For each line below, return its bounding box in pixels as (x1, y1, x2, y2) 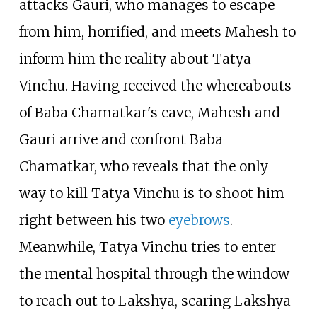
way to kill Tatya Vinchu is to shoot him (18, 184, 284, 202)
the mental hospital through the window (18, 265, 289, 282)
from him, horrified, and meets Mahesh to (18, 23, 296, 40)
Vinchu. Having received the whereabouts (18, 76, 292, 94)
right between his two (18, 211, 168, 229)
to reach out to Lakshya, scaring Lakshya (18, 292, 291, 309)
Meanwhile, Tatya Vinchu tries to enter (18, 238, 276, 255)
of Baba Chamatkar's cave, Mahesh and (18, 103, 280, 121)
